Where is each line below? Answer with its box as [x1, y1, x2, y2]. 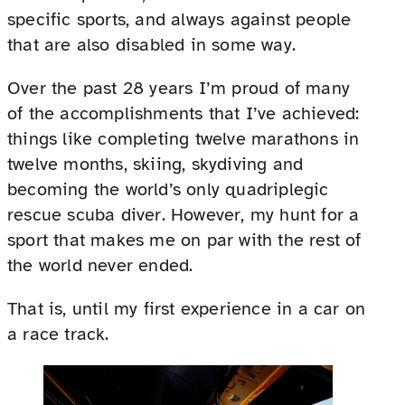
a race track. [7, 323, 109, 346]
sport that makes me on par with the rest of [7, 229, 362, 252]
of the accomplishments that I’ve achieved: [7, 102, 360, 126]
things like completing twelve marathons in [7, 127, 360, 151]
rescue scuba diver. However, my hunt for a [7, 203, 360, 227]
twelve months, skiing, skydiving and [7, 153, 304, 176]
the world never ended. [7, 254, 193, 278]
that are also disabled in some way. [7, 33, 297, 57]
